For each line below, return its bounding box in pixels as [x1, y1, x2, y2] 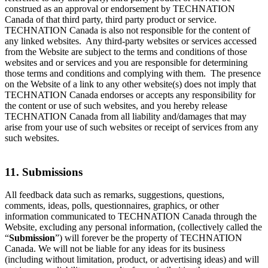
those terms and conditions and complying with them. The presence [5, 68, 261, 78]
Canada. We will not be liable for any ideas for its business [5, 243, 225, 254]
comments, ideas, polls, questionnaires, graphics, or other [5, 200, 219, 211]
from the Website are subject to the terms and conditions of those [5, 46, 247, 57]
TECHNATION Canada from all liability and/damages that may [5, 111, 246, 121]
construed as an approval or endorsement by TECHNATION [5, 3, 235, 14]
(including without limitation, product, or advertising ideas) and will [5, 254, 259, 265]
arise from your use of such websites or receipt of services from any [5, 121, 258, 132]
